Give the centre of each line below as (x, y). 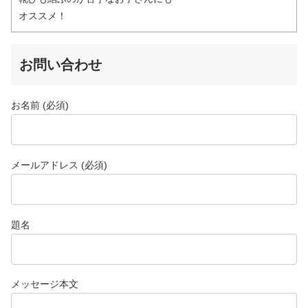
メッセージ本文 (45, 284)
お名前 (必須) (40, 106)
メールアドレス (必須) (59, 165)
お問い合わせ (60, 65)
